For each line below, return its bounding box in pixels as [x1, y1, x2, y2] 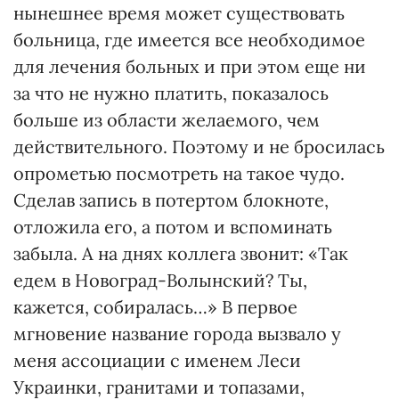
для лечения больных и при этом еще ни [13, 55, 366, 77]
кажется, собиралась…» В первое [13, 296, 297, 318]
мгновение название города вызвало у [13, 322, 341, 345]
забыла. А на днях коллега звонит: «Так [13, 242, 348, 265]
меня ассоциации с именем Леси [13, 349, 301, 371]
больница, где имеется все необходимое [13, 28, 365, 51]
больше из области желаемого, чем [13, 109, 320, 131]
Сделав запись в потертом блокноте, [13, 189, 329, 211]
